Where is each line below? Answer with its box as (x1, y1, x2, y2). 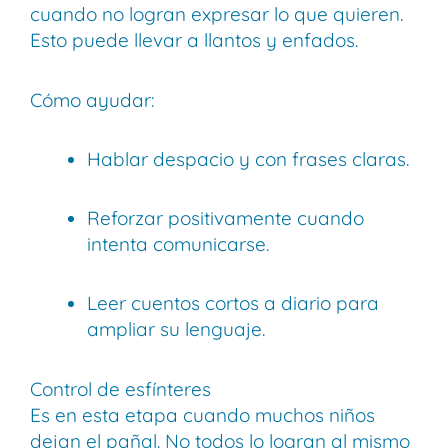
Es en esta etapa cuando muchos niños (30, 402, 375, 427)
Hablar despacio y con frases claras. (87, 146, 409, 171)
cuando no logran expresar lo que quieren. (30, 2, 403, 27)
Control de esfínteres (30, 376, 211, 401)
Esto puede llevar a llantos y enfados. (30, 28, 358, 53)
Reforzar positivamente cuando (87, 206, 364, 231)
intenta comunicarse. (87, 232, 269, 257)
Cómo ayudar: (30, 87, 155, 112)
